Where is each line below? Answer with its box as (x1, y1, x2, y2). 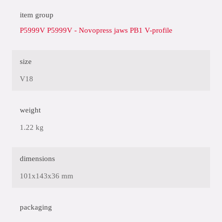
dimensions (20, 155, 55, 163)
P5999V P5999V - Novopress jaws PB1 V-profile (20, 26, 172, 35)
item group (20, 11, 54, 19)
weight (20, 106, 41, 114)
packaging (20, 203, 52, 212)
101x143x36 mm (20, 172, 73, 180)
